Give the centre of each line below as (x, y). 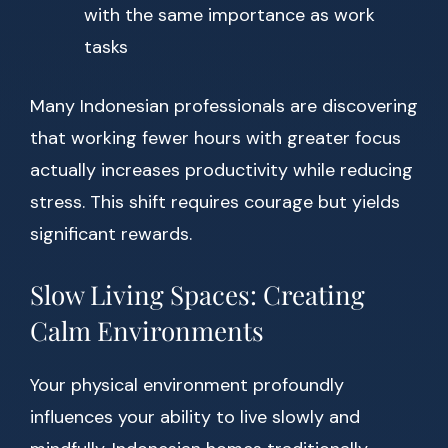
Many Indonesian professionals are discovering (224, 106)
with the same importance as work (229, 15)
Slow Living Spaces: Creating (197, 295)
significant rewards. (111, 234)
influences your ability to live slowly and (195, 417)
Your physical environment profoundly (187, 385)
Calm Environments (147, 331)
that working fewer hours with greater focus (215, 138)
